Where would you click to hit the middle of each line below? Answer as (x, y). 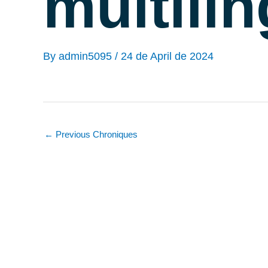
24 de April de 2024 (167, 56)
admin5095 (87, 56)
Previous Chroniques (95, 134)
